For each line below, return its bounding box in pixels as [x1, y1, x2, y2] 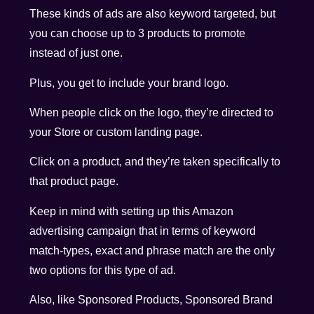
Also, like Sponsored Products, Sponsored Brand [29, 294, 273, 306]
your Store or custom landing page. [29, 125, 203, 138]
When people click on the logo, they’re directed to [29, 106, 274, 118]
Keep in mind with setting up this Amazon [29, 205, 234, 217]
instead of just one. [29, 47, 123, 60]
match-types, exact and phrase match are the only [29, 244, 275, 257]
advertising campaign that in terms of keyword [29, 224, 257, 237]
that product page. [29, 175, 119, 188]
